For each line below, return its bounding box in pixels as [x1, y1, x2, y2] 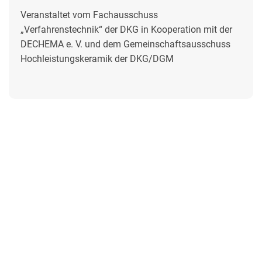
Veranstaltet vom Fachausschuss [20, 9, 158, 21]
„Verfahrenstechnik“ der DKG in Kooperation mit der [20, 24, 232, 36]
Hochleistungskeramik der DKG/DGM [20, 53, 174, 65]
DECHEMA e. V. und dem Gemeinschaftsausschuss [20, 39, 230, 50]
